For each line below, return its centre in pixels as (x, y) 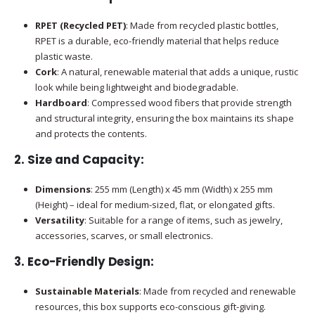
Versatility (59, 220)
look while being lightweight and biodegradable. (136, 88)
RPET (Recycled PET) (80, 26)
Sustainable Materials (87, 291)
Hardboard (61, 103)
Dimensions (63, 189)
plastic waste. (64, 57)
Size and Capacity (84, 159)
